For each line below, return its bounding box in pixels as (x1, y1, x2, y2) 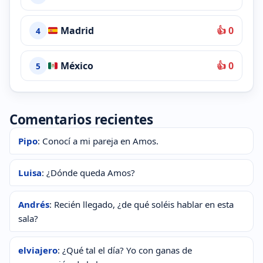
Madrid (58, 23, 94, 37)
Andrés (18, 198, 49, 211)
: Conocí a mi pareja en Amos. (38, 135, 159, 147)
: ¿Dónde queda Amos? (42, 167, 135, 179)
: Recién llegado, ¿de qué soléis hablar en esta (49, 198, 234, 211)
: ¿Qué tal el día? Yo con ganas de (58, 244, 192, 257)
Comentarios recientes (9, 110, 153, 129)
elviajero (18, 244, 58, 257)
